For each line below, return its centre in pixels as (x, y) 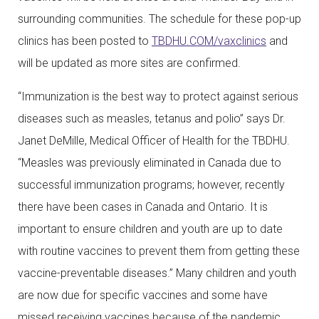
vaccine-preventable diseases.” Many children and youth (157, 273)
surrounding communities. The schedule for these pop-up (159, 19)
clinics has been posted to (85, 41)
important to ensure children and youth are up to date (150, 229)
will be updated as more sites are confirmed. (129, 63)
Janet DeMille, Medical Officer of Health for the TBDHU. (154, 141)
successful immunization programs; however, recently (151, 185)
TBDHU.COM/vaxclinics (209, 41)
